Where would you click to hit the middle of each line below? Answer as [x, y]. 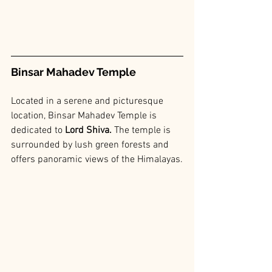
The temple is [144, 131]
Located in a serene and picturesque [88, 102]
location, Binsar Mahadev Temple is [85, 116]
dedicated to [38, 131]
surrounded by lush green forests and [91, 145]
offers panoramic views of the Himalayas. [97, 160]
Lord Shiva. [90, 131]
